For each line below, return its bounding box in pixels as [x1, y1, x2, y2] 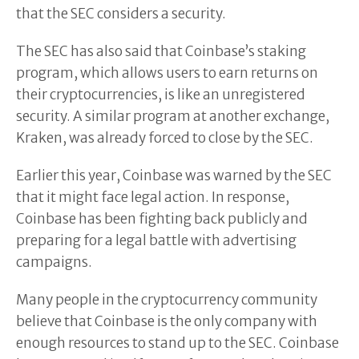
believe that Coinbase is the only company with [16, 312, 317, 330]
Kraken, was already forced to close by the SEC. [16, 128, 313, 147]
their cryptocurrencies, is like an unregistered [16, 85, 305, 103]
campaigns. [16, 252, 92, 271]
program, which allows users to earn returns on [16, 63, 318, 82]
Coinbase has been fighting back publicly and [16, 209, 308, 228]
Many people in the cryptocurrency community [16, 290, 317, 309]
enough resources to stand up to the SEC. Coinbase [16, 333, 339, 352]
